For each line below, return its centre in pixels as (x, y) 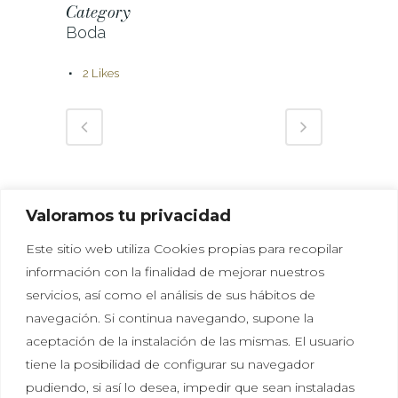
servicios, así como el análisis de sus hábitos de (171, 295)
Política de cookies (251, 378)
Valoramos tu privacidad (128, 215)
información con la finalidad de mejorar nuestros (175, 271)
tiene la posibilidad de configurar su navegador (170, 364)
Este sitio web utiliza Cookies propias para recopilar (184, 248)
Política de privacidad (111, 378)
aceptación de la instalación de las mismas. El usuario (190, 341)
